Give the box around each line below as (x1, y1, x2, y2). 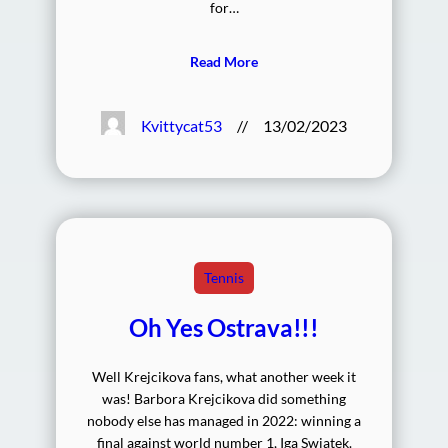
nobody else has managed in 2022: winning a (87, 412, 361, 430)
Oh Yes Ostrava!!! (129, 313, 319, 343)
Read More (190, 53, 258, 71)
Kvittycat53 (141, 116, 223, 136)
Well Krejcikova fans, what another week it (92, 368, 356, 386)
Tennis (204, 269, 244, 287)
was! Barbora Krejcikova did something (102, 390, 346, 408)
